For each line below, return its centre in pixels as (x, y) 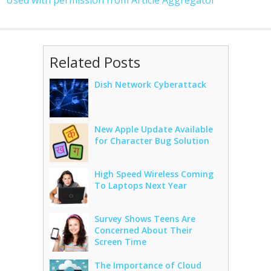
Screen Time (120, 242)
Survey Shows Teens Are (145, 219)
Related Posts (95, 62)
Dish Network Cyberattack (150, 84)
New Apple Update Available (153, 129)
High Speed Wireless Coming (154, 174)
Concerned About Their (143, 230)
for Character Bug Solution (152, 141)
